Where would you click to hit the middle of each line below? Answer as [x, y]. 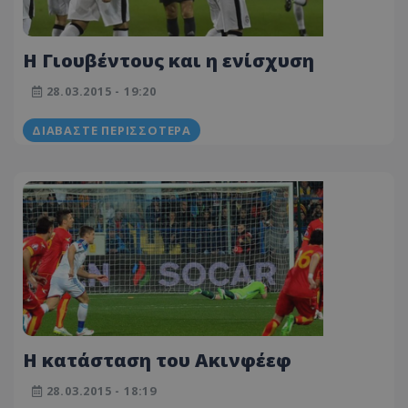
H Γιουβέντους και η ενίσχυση [168, 60]
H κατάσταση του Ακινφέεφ [157, 360]
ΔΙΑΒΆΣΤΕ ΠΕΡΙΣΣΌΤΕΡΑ [112, 130]
